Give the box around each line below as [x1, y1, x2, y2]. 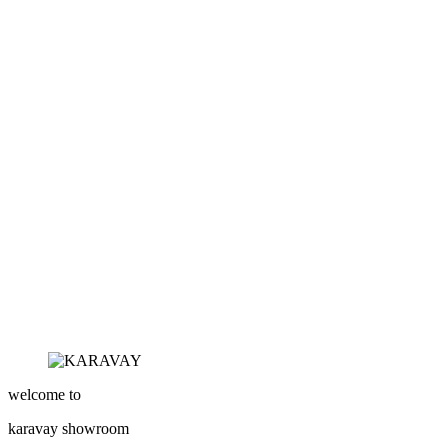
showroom [62, 420, 129, 438]
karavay [8, 420, 62, 438]
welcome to [8, 386, 81, 404]
